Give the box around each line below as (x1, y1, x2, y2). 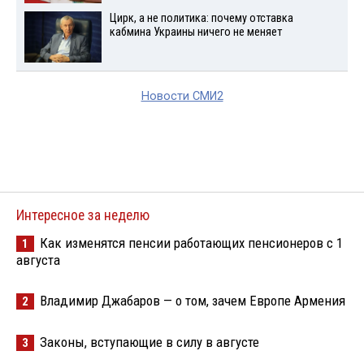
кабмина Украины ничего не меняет (109, 25, 282, 40)
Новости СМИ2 (141, 89, 223, 104)
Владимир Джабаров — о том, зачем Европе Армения (40, 292, 345, 310)
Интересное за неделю (16, 207, 149, 224)
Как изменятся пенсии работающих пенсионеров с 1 (40, 235, 343, 252)
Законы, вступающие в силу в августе (40, 334, 259, 351)
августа (16, 252, 60, 269)
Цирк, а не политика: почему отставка (109, 11, 293, 26)
